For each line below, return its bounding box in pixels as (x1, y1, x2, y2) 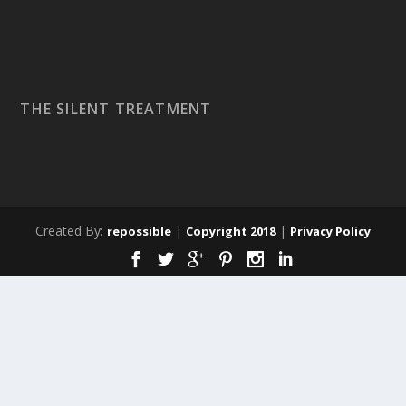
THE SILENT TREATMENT (20, 99, 212, 120)
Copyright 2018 (186, 223, 275, 240)
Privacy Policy (290, 223, 371, 240)
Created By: (35, 222, 107, 240)
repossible (107, 223, 171, 240)
